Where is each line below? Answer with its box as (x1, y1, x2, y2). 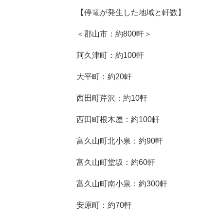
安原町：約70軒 (76, 200, 132, 209)
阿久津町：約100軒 (76, 51, 144, 59)
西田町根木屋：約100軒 (76, 115, 160, 124)
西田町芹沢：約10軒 (76, 93, 147, 102)
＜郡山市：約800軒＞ (76, 29, 152, 38)
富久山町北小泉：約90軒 (76, 136, 163, 145)
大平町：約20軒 (76, 72, 132, 81)
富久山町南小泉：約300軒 (76, 179, 167, 188)
